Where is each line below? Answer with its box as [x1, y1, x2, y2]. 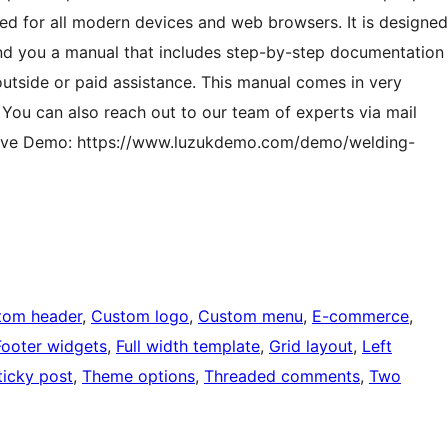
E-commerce [312, 306, 409, 327]
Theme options [82, 366, 195, 387]
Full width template [116, 336, 260, 357]
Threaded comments [204, 366, 360, 387]
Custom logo [91, 306, 189, 327]
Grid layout [269, 336, 353, 357]
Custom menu [198, 306, 303, 327]
